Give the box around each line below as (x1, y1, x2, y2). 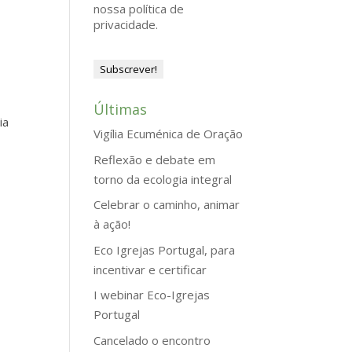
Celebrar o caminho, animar (93, 196, 240, 212)
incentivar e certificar (93, 261, 207, 277)
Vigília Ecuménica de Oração (93, 126, 244, 141)
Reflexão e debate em (93, 151, 216, 167)
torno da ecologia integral (93, 170, 233, 187)
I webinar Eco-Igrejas (93, 287, 211, 302)
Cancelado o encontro (93, 332, 211, 348)
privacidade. (93, 16, 159, 32)
